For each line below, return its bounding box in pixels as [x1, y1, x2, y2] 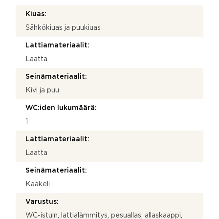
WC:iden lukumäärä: [25, 105, 97, 111]
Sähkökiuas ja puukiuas [25, 24, 101, 31]
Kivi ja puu [25, 87, 59, 93]
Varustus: [25, 198, 59, 205]
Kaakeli [25, 181, 50, 187]
